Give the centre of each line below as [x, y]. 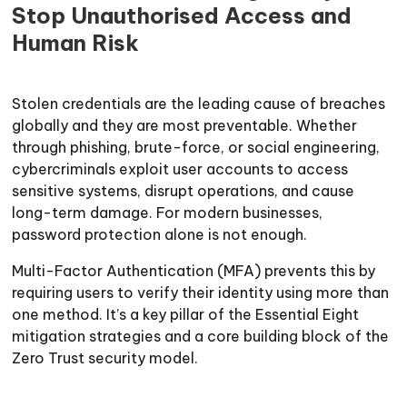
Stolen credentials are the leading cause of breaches [199, 104]
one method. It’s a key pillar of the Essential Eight [186, 314]
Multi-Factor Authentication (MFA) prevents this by [194, 271]
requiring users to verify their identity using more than [201, 293]
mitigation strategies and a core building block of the [201, 336]
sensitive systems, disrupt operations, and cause [184, 191]
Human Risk [76, 43]
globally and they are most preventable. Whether [185, 125]
